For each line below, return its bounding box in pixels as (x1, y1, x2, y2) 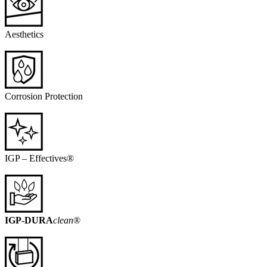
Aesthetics (5, 29, 44, 40)
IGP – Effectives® (5, 153, 74, 164)
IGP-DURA (5, 215, 53, 226)
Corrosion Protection (5, 91, 83, 102)
